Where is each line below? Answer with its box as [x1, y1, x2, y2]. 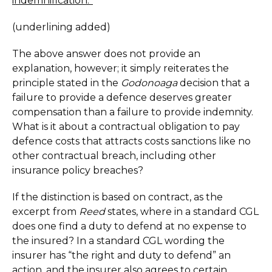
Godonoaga [121, 77, 177, 89]
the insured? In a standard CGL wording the [12, 235, 225, 246]
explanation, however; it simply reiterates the [12, 63, 229, 74]
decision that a [177, 77, 250, 89]
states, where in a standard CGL [105, 206, 259, 217]
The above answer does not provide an [12, 48, 200, 59]
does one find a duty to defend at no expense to [12, 220, 246, 232]
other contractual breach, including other [12, 150, 216, 161]
